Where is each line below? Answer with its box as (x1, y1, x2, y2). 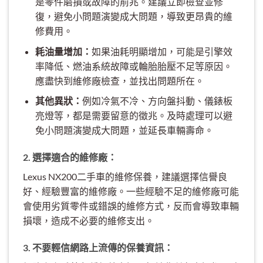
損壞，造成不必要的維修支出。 (23, 215, 154, 227)
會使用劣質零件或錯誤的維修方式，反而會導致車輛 (23, 200, 239, 212)
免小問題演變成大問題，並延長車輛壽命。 (35, 124, 214, 136)
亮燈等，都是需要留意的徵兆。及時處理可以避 (35, 110, 232, 122)
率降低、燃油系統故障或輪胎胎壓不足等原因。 (35, 60, 232, 72)
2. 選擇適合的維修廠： (23, 151, 117, 163)
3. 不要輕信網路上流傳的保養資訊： (23, 241, 173, 253)
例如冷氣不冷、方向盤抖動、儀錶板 (82, 95, 232, 107)
